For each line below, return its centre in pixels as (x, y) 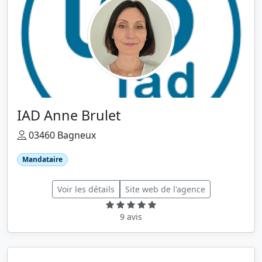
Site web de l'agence (165, 189)
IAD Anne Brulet (69, 115)
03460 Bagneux (61, 135)
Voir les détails (86, 189)
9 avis (131, 217)
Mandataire (42, 159)
